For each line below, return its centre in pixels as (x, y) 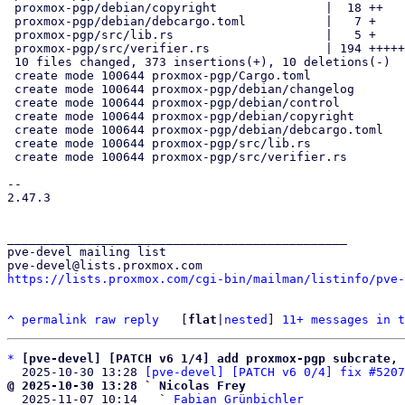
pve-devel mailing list (87, 252)
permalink (54, 320)
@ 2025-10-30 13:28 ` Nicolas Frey (127, 386)
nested (246, 320)
